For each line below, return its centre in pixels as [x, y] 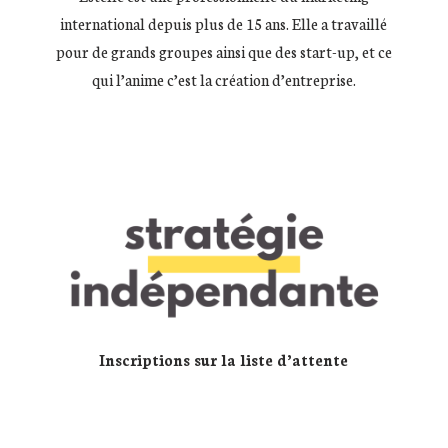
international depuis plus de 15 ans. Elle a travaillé [224, 23]
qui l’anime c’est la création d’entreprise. [223, 79]
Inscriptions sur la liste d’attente [224, 360]
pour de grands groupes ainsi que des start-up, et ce [223, 51]
